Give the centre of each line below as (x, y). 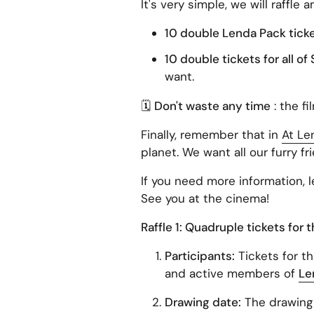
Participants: (199, 255)
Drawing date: (203, 302)
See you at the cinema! (205, 198)
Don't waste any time (212, 105)
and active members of (230, 273)
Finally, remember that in (209, 134)
